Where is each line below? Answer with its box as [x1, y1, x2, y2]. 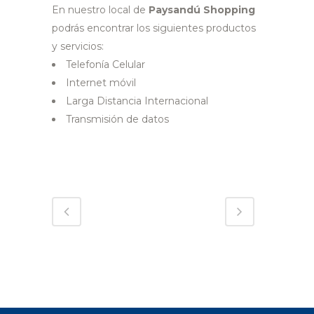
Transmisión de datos [66, 112, 169, 125]
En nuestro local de [52, 3, 149, 16]
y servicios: [52, 39, 104, 53]
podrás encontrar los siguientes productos [52, 21, 256, 34]
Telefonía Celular [66, 57, 145, 71]
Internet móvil [66, 76, 136, 89]
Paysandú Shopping [149, 3, 255, 16]
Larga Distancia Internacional [66, 94, 208, 107]
